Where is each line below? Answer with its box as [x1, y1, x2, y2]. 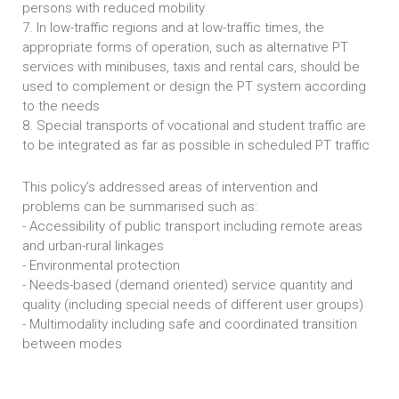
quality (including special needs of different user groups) [22, 297, 363, 313]
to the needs [22, 98, 100, 114]
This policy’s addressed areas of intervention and [22, 179, 318, 195]
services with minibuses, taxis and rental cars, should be [22, 59, 360, 75]
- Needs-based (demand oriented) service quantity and [22, 277, 353, 293]
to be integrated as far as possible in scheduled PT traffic [22, 137, 370, 153]
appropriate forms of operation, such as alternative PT [22, 39, 348, 55]
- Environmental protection [22, 257, 180, 273]
